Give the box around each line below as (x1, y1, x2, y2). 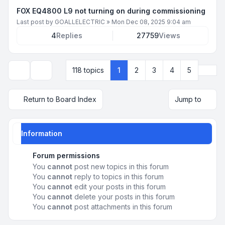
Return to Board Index (24, 94, 96, 103)
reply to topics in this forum (72, 172, 164, 181)
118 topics (72, 65, 104, 74)
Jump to (175, 94, 201, 103)
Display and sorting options (36, 70, 126, 79)
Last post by (17, 18, 55, 26)
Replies (56, 31, 82, 40)
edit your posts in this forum (72, 182, 166, 191)
